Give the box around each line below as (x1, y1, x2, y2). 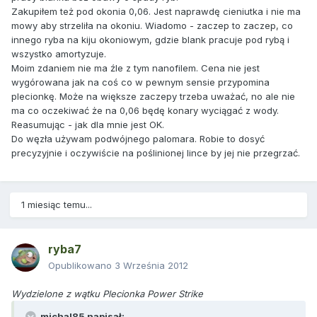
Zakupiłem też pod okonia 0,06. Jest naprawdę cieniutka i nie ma (11, 6, 301, 18)
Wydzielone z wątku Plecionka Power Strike (11, 288, 203, 300)
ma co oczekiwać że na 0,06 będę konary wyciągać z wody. (11, 105, 279, 117)
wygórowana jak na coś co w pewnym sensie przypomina (11, 76, 270, 88)
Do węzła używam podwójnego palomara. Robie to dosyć (11, 133, 265, 145)
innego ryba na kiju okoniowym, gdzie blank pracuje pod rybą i (11, 34, 289, 46)
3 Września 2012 (115, 260, 188, 272)
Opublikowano (48, 260, 115, 272)
